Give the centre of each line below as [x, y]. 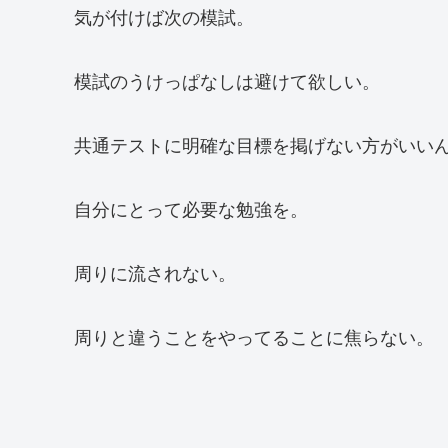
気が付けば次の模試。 [164, 15]
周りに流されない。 [155, 271]
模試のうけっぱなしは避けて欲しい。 [227, 79]
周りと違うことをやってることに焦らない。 [254, 335]
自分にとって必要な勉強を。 [191, 207]
